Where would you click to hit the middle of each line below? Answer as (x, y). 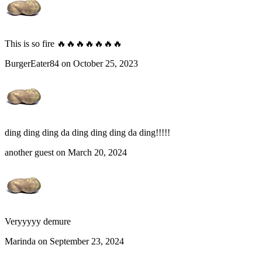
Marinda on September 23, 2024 (64, 242)
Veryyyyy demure (38, 222)
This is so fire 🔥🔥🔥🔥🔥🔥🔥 (63, 44)
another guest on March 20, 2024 (66, 153)
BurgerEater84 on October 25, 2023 (71, 64)
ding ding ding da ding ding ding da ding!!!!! (87, 133)
